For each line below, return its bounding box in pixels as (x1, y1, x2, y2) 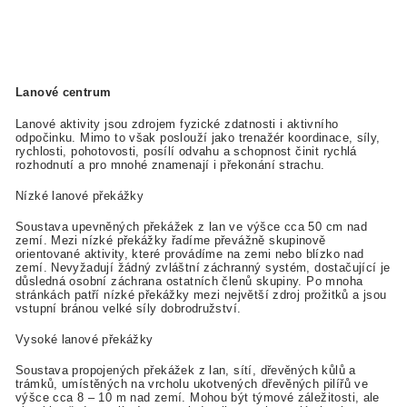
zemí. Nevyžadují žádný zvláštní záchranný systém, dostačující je (15, 261, 391, 275)
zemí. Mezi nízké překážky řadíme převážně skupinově (15, 233, 326, 248)
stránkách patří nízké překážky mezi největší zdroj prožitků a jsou (15, 288, 387, 303)
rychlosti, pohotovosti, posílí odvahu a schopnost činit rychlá (15, 144, 357, 158)
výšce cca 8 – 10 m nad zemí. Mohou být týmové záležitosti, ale (15, 391, 380, 405)
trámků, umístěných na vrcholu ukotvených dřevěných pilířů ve (15, 377, 369, 392)
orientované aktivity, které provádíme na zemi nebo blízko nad (15, 247, 364, 262)
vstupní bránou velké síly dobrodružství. (15, 302, 242, 316)
